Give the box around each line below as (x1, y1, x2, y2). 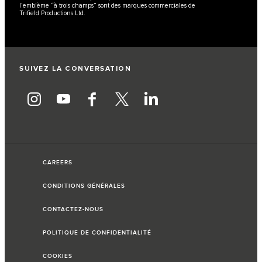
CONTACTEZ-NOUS (43, 206, 104, 213)
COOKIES (43, 253, 73, 260)
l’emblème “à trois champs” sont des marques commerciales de (19, 2, 195, 10)
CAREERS (43, 159, 73, 167)
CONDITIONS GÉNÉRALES (43, 182, 125, 190)
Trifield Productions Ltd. (19, 9, 85, 18)
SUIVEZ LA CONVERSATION (19, 64, 131, 74)
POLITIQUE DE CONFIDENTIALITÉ (43, 229, 151, 237)
